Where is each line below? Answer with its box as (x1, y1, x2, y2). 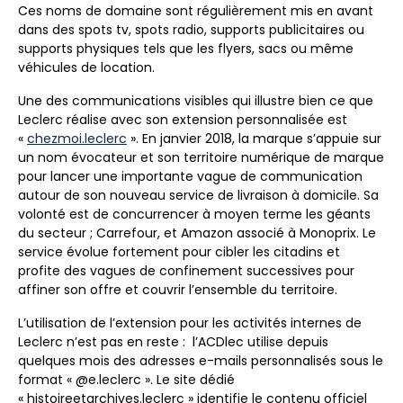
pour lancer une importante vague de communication (18, 167, 363, 185)
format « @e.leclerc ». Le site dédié (18, 371, 235, 389)
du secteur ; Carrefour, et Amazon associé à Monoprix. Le (18, 224, 376, 242)
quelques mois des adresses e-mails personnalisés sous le (18, 352, 383, 370)
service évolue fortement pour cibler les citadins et (18, 243, 340, 261)
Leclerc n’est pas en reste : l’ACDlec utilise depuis (18, 333, 328, 351)
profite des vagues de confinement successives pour (18, 262, 354, 280)
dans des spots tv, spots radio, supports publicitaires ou (18, 21, 364, 39)
